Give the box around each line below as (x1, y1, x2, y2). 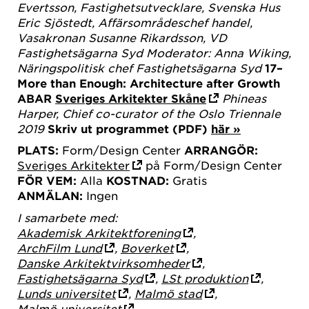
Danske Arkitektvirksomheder (17, 255, 190, 270)
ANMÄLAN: (17, 188, 83, 203)
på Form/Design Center (142, 158, 282, 172)
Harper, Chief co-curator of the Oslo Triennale (17, 106, 281, 120)
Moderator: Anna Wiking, (146, 45, 291, 59)
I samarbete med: (17, 210, 117, 224)
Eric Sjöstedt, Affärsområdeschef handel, (17, 14, 252, 29)
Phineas (222, 90, 266, 105)
